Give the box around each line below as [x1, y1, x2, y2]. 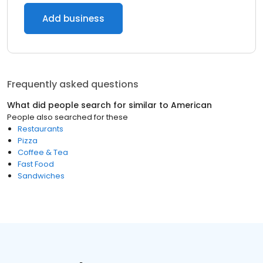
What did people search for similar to [7, 99, 171, 111]
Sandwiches [18, 170, 65, 181]
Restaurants [18, 123, 63, 134]
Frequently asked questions [7, 77, 139, 91]
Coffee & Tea [18, 147, 68, 158]
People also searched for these [7, 112, 128, 123]
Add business [42, 12, 104, 25]
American [171, 99, 212, 111]
